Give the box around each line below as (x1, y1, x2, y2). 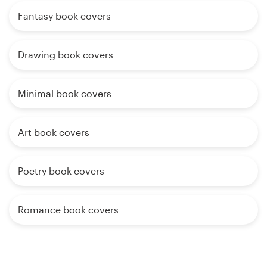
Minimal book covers (18, 88, 111, 100)
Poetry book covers (18, 165, 104, 177)
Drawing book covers (18, 49, 113, 61)
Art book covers (18, 126, 89, 138)
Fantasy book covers (18, 10, 111, 22)
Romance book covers (18, 204, 119, 216)
